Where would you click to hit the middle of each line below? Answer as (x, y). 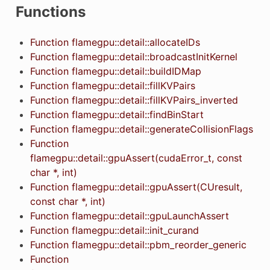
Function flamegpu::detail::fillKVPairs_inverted (134, 100)
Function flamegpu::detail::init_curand (114, 230)
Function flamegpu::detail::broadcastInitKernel (133, 56)
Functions (50, 11)
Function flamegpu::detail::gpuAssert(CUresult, (136, 187)
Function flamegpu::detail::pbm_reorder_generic (138, 244)
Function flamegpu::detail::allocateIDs (115, 42)
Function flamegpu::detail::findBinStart (117, 114)
